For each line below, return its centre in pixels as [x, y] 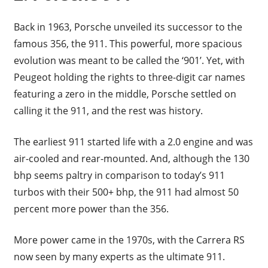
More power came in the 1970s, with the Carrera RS [129, 240]
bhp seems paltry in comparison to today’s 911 [119, 175]
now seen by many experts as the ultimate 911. [119, 256]
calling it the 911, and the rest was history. [109, 110]
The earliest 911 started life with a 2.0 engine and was [133, 141]
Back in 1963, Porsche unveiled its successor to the [128, 27]
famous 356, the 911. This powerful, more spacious [128, 43]
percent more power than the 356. [91, 208]
